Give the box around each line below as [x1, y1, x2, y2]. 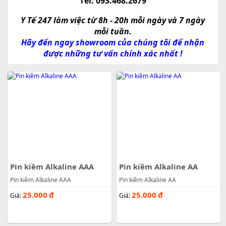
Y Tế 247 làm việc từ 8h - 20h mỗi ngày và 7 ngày [21, 15, 205, 26]
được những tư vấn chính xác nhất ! [43, 48, 183, 60]
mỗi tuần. [94, 26, 132, 37]
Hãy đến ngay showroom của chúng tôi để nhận [21, 37, 205, 48]
